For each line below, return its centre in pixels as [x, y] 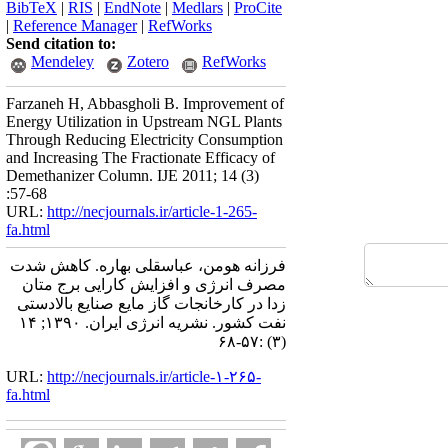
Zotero [148, 61]
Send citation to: [61, 43]
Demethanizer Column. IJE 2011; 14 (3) [132, 175]
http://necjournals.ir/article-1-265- [152, 211]
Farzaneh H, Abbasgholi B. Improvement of [145, 103]
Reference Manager [75, 25]
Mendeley [62, 61]
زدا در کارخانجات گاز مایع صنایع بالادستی [151, 303]
